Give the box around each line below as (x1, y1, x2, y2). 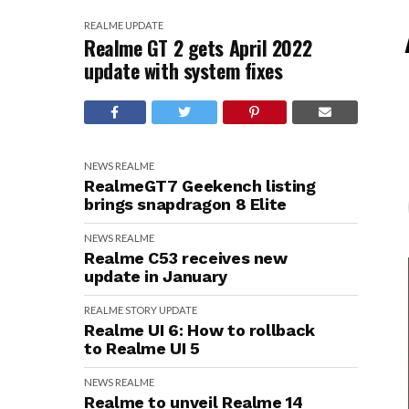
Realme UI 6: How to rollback (84, 320, 315, 340)
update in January (84, 267, 227, 286)
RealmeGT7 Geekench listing (84, 176, 316, 195)
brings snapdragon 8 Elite (84, 194, 287, 214)
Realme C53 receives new (84, 248, 288, 267)
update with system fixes (84, 56, 283, 85)
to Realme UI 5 (84, 339, 200, 358)
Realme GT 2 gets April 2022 (84, 33, 312, 62)
